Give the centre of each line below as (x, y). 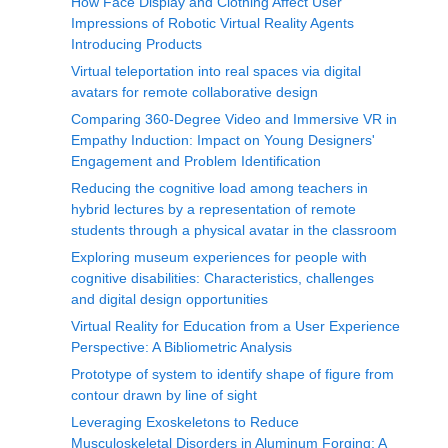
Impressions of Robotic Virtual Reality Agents (212, 23)
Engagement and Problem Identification (196, 161)
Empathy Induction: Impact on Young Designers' (223, 140)
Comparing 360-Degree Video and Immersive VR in (234, 119)
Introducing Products (136, 44)
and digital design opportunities (169, 299)
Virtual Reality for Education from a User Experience (235, 326)
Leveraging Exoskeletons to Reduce (185, 422)
